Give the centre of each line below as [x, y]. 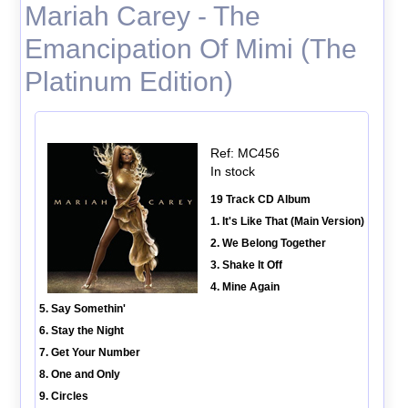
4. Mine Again [245, 286]
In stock [232, 171]
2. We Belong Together [268, 243]
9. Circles [63, 396]
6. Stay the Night [81, 330]
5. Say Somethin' [82, 308]
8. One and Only [79, 374]
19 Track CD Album [260, 199]
